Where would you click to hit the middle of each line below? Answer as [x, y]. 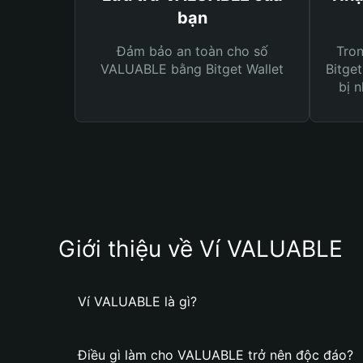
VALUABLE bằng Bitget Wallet [192, 69]
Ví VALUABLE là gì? [137, 301]
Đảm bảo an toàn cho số [192, 51]
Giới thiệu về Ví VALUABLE [201, 249]
